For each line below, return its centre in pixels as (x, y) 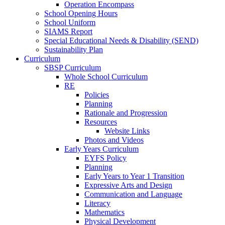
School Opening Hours (81, 14)
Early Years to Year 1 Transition (134, 176)
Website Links (127, 131)
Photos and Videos (114, 140)
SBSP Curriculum (73, 68)
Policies (97, 95)
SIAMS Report (68, 32)
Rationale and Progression (126, 113)
